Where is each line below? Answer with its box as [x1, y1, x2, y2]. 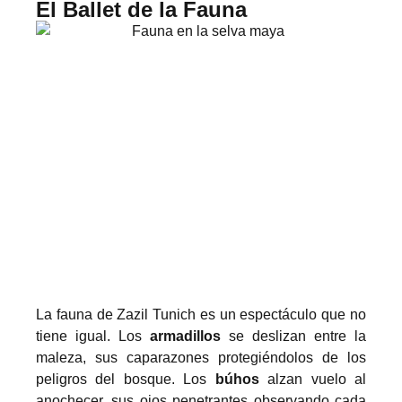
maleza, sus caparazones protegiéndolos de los [36, 350, 366, 366]
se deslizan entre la [221, 328, 366, 345]
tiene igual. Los [36, 328, 150, 345]
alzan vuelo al [258, 371, 367, 388]
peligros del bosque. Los [36, 371, 215, 388]
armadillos [150, 328, 221, 345]
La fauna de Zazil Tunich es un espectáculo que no [36, 307, 366, 323]
